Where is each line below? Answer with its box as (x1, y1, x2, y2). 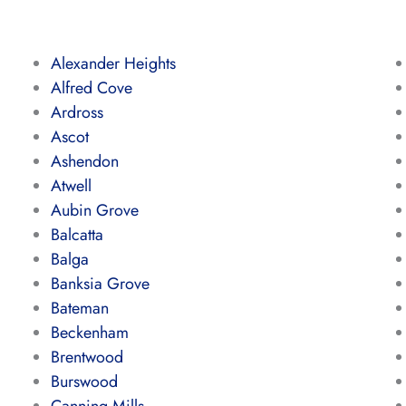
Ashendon (50, 150, 119, 174)
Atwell (50, 174, 92, 198)
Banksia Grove (50, 272, 150, 296)
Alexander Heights (50, 52, 176, 76)
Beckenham (50, 321, 129, 345)
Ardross (50, 101, 103, 125)
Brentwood (50, 345, 123, 370)
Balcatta (50, 223, 103, 247)
